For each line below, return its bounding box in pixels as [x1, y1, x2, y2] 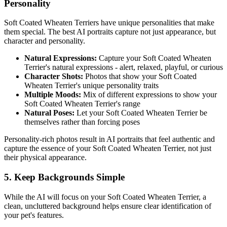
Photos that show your [83, 72, 159, 81]
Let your [74, 108, 106, 118]
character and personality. [4, 36, 85, 46]
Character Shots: [24, 72, 83, 81]
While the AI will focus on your [4, 192, 107, 201]
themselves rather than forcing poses [24, 118, 140, 127]
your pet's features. [4, 210, 64, 219]
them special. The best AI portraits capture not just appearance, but [4, 27, 216, 36]
